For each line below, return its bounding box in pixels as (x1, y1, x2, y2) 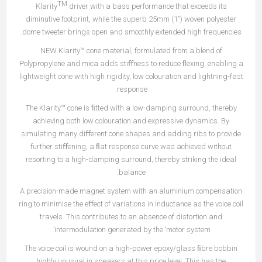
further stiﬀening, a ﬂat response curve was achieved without (30, 142, 232, 151)
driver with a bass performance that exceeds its (67, 2, 227, 11)
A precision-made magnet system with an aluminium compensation (20, 187, 242, 196)
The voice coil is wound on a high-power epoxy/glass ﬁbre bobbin (25, 244, 237, 253)
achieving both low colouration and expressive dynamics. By (33, 116, 229, 126)
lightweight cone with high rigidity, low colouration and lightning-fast (19, 72, 243, 81)
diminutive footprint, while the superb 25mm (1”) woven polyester (26, 15, 236, 24)
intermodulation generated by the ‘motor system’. (54, 225, 211, 235)
